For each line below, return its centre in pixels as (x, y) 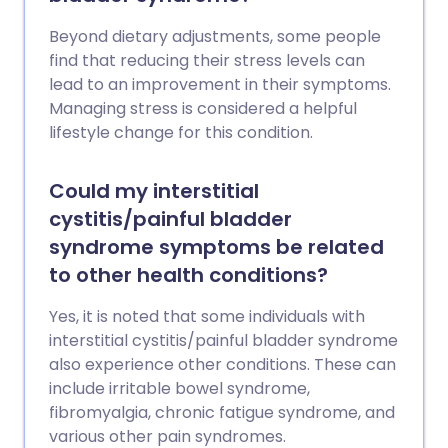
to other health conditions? (188, 275)
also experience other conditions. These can (222, 364)
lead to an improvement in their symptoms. (220, 84)
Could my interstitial (154, 191)
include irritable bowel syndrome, (179, 388)
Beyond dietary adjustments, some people (215, 36)
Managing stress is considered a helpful (203, 108)
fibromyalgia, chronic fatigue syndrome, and (222, 412)
